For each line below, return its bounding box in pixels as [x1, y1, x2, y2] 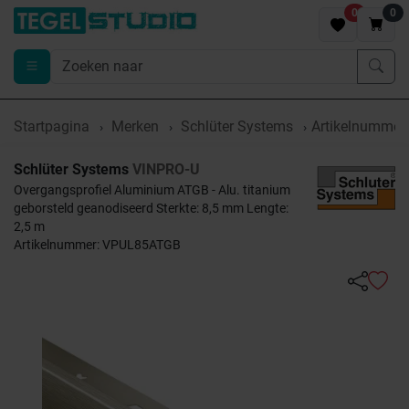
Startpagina [14, 118, 89, 135]
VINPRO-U [132, 161, 200, 178]
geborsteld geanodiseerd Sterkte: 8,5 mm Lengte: [14, 201, 288, 215]
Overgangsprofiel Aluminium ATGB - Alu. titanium [14, 183, 290, 197]
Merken [111, 118, 159, 135]
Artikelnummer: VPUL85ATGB [14, 237, 181, 252]
